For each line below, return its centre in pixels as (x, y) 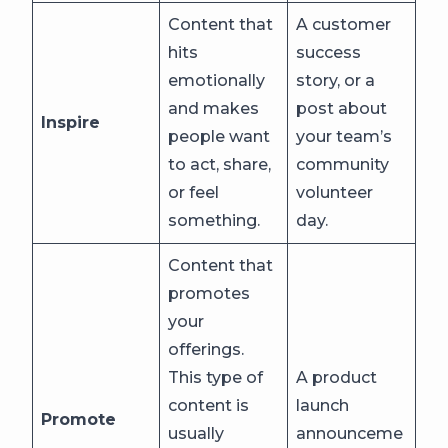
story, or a (335, 80)
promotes (209, 293)
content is (208, 405)
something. (214, 220)
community (342, 164)
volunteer (334, 192)
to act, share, (219, 164)
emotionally (216, 80)
